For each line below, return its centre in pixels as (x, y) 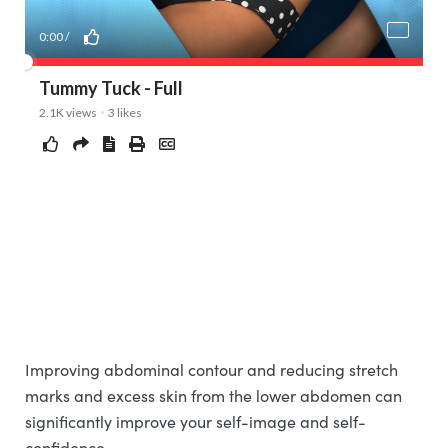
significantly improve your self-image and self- (195, 421)
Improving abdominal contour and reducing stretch (211, 369)
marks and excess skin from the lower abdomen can (213, 395)
